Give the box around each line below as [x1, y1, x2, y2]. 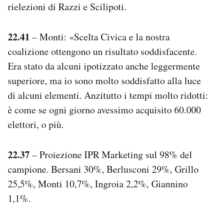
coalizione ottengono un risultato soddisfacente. [8, 44, 197, 58]
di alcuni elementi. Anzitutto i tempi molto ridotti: [8, 88, 208, 102]
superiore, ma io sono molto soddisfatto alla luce [8, 73, 201, 87]
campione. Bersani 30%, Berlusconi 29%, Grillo [8, 162, 199, 176]
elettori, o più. [8, 117, 64, 131]
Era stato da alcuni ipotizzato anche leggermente [8, 59, 200, 73]
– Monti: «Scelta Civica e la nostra [30, 30, 170, 43]
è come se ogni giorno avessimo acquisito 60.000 [8, 103, 201, 116]
